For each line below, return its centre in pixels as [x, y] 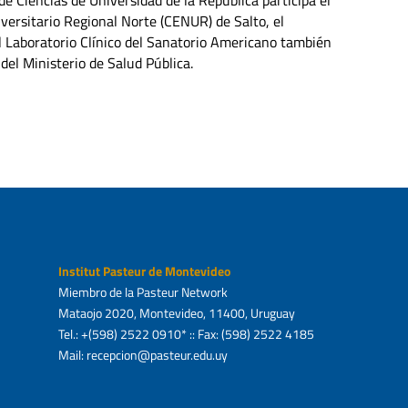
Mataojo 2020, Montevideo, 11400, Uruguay [176, 313]
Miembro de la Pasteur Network [143, 292]
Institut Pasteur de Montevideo [144, 271]
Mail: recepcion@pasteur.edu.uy [143, 355]
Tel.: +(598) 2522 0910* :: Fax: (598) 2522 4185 [186, 334]
